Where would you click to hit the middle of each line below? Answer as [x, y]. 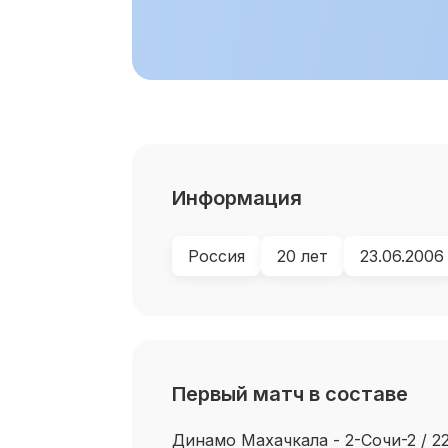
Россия [216, 256]
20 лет [302, 256]
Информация [237, 198]
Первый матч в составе [290, 394]
